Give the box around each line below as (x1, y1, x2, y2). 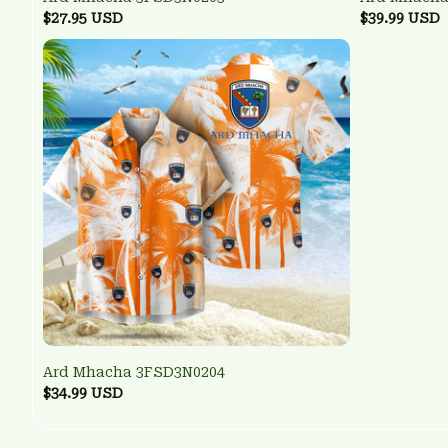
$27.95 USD (43, 10, 123, 27)
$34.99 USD (43, 385, 123, 402)
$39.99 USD (360, 10, 440, 27)
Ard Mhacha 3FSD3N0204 (43, 364, 225, 381)
